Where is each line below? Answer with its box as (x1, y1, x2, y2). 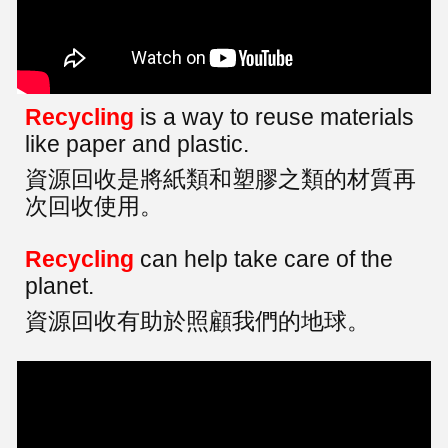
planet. (25, 272, 95, 299)
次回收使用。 (25, 192, 164, 219)
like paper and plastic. (25, 130, 250, 157)
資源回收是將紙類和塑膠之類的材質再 (25, 165, 417, 192)
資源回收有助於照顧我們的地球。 (25, 307, 371, 334)
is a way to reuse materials (134, 103, 415, 130)
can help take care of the (134, 245, 394, 272)
